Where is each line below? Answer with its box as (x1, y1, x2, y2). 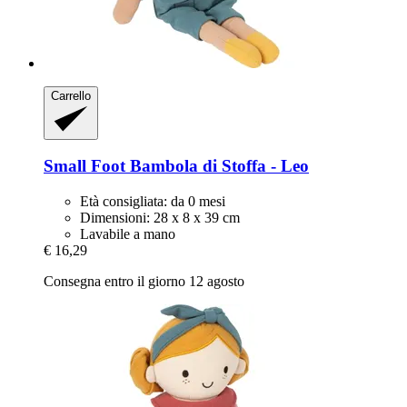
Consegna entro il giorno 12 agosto (44, 273, 244, 289)
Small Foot (44, 156, 125, 176)
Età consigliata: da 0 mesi (80, 194, 225, 209)
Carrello (51, 89, 91, 104)
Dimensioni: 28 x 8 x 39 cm (80, 210, 240, 225)
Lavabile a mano (80, 226, 175, 242)
